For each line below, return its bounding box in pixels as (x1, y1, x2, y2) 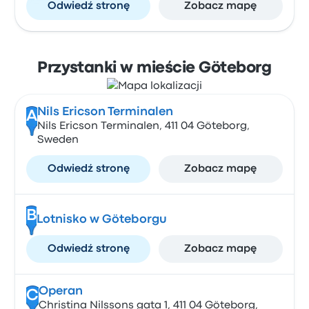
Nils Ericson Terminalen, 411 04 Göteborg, (37, 121, 250, 131)
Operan (38, 286, 83, 297)
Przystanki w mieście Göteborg (37, 61, 272, 75)
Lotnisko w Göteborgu (36, 215, 167, 225)
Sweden (37, 135, 79, 145)
